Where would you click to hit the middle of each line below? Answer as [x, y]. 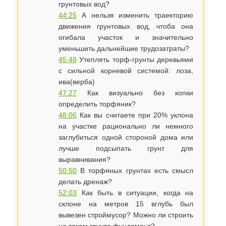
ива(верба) [77, 82]
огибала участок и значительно [126, 37]
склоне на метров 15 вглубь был [126, 204]
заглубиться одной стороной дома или [126, 137]
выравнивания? [84, 159]
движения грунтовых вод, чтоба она [126, 26]
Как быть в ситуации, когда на [135, 193]
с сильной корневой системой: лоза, [126, 71]
